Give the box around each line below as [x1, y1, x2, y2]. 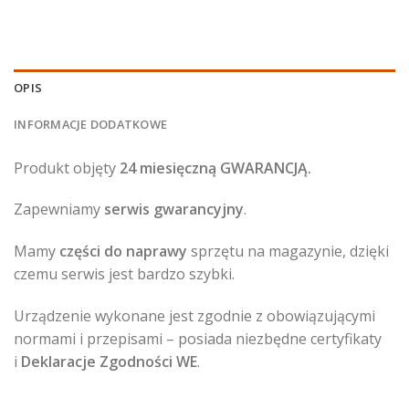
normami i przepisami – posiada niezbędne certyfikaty [14, 329, 382, 350]
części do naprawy [59, 241, 187, 262]
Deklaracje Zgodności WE [21, 351, 197, 372]
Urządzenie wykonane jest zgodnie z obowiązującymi [14, 306, 375, 327]
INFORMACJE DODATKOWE [14, 115, 168, 132]
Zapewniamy [14, 199, 104, 220]
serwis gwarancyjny [104, 199, 244, 220]
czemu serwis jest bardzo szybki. [14, 264, 235, 285]
